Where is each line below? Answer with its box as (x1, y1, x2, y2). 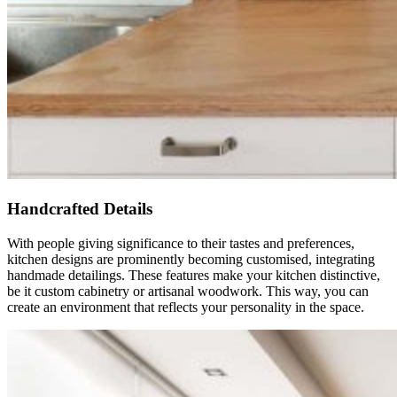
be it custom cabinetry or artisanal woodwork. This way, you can (7, 283, 369, 299)
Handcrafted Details (7, 198, 152, 218)
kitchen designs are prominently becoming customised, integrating (7, 251, 375, 267)
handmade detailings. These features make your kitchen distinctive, (7, 267, 380, 283)
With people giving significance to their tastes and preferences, (7, 235, 354, 251)
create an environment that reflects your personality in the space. (7, 299, 364, 315)
